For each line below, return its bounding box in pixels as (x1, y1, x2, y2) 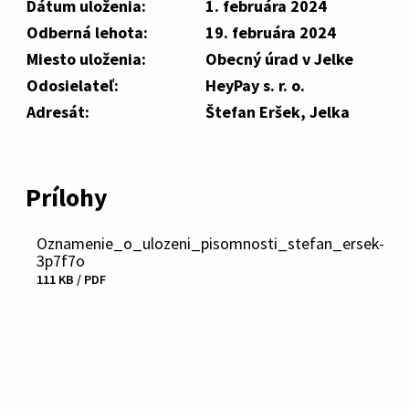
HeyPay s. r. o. (205, 75, 305, 96)
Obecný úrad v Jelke (205, 48, 353, 69)
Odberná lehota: (26, 22, 148, 43)
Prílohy (26, 181, 108, 214)
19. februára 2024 (205, 22, 336, 43)
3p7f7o (37, 250, 85, 271)
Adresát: (26, 101, 89, 122)
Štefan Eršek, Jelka (205, 101, 350, 122)
